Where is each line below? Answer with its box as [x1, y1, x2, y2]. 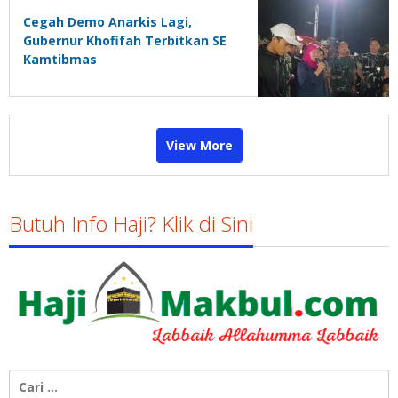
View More [165, 137, 233, 155]
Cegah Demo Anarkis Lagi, [23, 13, 192, 31]
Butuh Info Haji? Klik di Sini [9, 209, 253, 239]
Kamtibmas [23, 51, 97, 68]
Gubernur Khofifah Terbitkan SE [23, 32, 227, 50]
